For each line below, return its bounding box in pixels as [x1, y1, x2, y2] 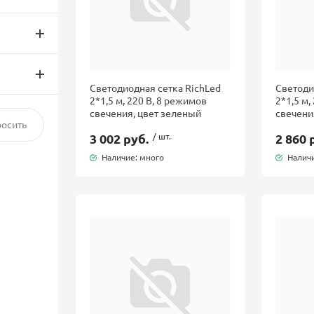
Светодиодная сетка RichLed [89, 81, 221, 94]
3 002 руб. [89, 130, 149, 146]
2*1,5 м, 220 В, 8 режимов [89, 94, 207, 107]
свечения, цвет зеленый [89, 107, 201, 119]
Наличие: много [101, 151, 164, 163]
